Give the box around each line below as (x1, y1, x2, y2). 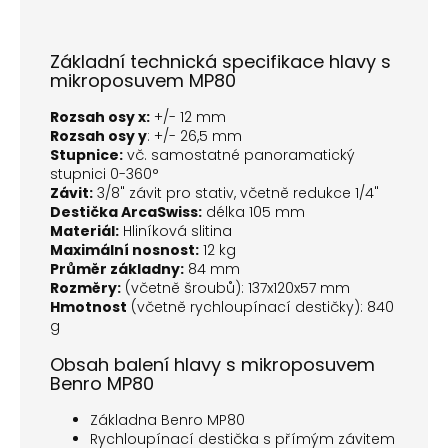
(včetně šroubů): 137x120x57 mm (121, 278, 350, 299)
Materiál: (50, 221, 119, 242)
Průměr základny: (50, 259, 184, 280)
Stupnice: (50, 145, 123, 166)
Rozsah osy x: (50, 107, 150, 128)
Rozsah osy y (50, 126, 147, 147)
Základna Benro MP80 (90, 410, 245, 431)
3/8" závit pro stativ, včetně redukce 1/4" (93, 183, 379, 204)
